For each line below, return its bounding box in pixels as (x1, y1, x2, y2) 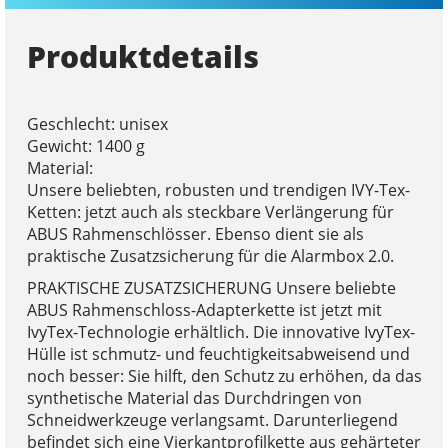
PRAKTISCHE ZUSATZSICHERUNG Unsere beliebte (26, 277, 396, 300)
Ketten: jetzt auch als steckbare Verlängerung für (26, 201, 394, 224)
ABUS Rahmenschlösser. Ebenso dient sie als (26, 223, 364, 246)
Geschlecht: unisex (26, 113, 168, 136)
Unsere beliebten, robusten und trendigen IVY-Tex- (26, 179, 410, 202)
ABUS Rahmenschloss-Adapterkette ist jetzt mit (26, 299, 382, 322)
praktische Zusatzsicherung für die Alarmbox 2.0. (26, 245, 394, 268)
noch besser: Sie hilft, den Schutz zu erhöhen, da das (26, 365, 422, 388)
